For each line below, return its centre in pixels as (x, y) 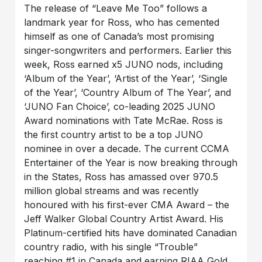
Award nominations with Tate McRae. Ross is (124, 121)
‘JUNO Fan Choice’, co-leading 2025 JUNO (120, 107)
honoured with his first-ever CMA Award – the (127, 205)
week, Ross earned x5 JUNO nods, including (124, 65)
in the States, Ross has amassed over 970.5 (121, 177)
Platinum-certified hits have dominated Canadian (131, 233)
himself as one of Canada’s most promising (119, 37)
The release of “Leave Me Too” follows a (116, 8)
